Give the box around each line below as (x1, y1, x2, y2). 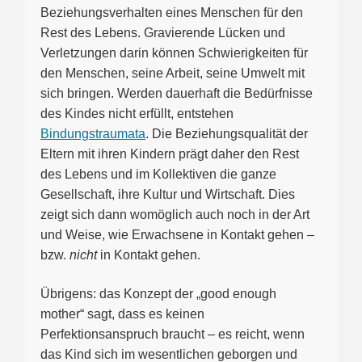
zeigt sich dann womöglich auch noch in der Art (40, 208, 309, 222)
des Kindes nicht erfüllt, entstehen (40, 107, 234, 121)
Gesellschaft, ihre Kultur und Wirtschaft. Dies (40, 187, 295, 202)
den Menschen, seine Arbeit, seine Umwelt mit (40, 66, 305, 81)
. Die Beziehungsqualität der (145, 127, 308, 141)
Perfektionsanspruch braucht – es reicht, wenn (40, 326, 305, 341)
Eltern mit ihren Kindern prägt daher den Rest (40, 147, 299, 162)
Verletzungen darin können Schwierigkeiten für (40, 46, 308, 61)
